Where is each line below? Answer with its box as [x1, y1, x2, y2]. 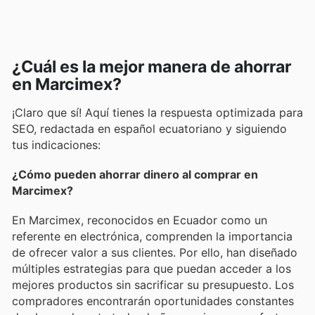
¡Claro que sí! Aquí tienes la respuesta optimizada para [12, 105, 303, 120]
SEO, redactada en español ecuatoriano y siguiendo [12, 121, 287, 136]
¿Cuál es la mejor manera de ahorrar [12, 56, 291, 77]
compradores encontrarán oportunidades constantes [12, 293, 294, 308]
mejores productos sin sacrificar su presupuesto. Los [12, 277, 294, 292]
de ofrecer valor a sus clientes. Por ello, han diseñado [12, 245, 297, 259]
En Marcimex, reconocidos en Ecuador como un [12, 212, 267, 227]
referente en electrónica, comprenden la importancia [12, 229, 292, 243]
